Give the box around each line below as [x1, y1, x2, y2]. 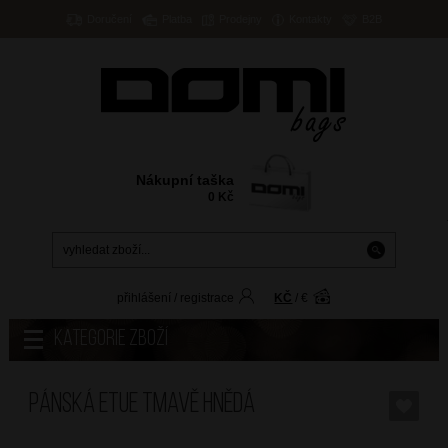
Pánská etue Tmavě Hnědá [28, 391, 255, 420]
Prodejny [219, 13, 263, 25]
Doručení [86, 13, 132, 25]
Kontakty [289, 13, 333, 25]
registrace [180, 291, 235, 306]
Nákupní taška [136, 172, 235, 189]
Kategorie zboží [53, 328, 168, 352]
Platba [162, 13, 193, 25]
